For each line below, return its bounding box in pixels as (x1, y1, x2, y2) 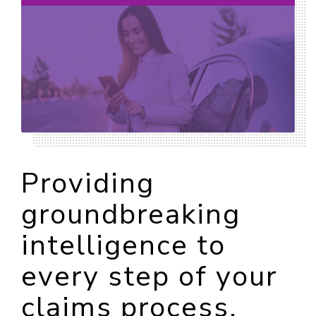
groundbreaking (21, 195, 241, 233)
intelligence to (21, 226, 226, 265)
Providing (21, 164, 154, 202)
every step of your (21, 257, 277, 296)
